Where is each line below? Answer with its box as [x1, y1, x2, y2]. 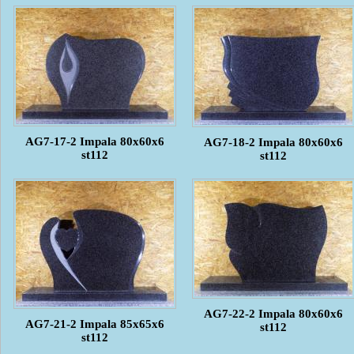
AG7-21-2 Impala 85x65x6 [25, 317, 164, 330]
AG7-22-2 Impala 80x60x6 [204, 307, 343, 320]
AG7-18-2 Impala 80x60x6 [204, 135, 343, 149]
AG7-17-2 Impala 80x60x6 [25, 134, 164, 148]
